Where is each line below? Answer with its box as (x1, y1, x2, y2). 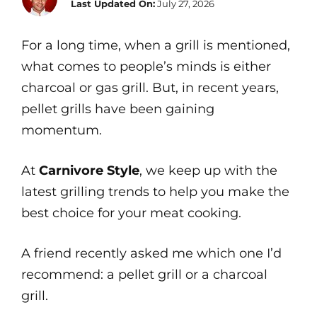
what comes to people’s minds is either (21, 59, 271, 74)
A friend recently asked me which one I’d (21, 246, 282, 261)
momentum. (21, 122, 102, 138)
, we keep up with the (139, 163, 277, 178)
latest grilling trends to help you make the (21, 184, 289, 200)
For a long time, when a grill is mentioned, (21, 38, 290, 53)
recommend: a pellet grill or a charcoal (21, 267, 267, 282)
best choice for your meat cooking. (21, 205, 241, 221)
